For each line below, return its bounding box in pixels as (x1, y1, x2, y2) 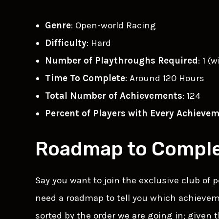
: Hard (87, 38, 111, 49)
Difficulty (45, 38, 87, 49)
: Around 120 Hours (125, 73, 204, 84)
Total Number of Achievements (45, 90, 182, 102)
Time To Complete (45, 73, 125, 84)
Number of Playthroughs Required (45, 55, 198, 66)
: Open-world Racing (71, 20, 156, 31)
